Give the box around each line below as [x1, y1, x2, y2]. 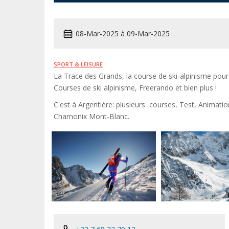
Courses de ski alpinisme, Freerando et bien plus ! [54, 82, 217, 93]
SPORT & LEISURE [54, 60, 103, 68]
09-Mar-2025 [127, 28, 170, 38]
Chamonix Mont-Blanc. [54, 111, 129, 121]
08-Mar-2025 [76, 28, 119, 38]
